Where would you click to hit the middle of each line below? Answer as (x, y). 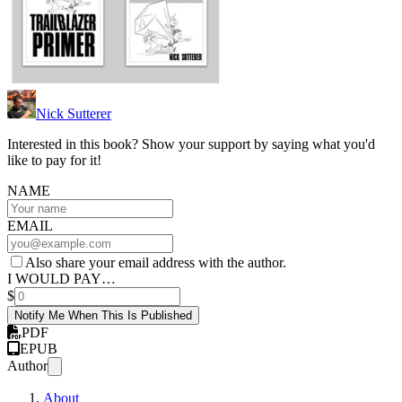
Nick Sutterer (74, 114)
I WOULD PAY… (61, 279)
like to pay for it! (54, 161)
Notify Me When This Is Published (103, 316)
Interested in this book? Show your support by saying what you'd (191, 144)
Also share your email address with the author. (156, 263)
